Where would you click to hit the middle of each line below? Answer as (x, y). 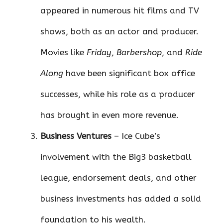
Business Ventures (76, 136)
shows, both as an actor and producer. (119, 31)
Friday (99, 52)
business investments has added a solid (121, 198)
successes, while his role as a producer (118, 94)
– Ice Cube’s (136, 136)
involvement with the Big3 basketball (116, 157)
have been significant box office (129, 73)
